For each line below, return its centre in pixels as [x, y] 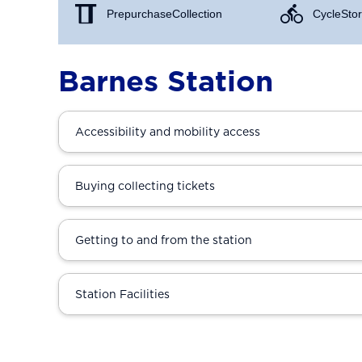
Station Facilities [122, 294]
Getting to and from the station [164, 240]
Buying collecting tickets [145, 186]
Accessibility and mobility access [168, 132]
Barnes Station [166, 81]
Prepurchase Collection [164, 14]
